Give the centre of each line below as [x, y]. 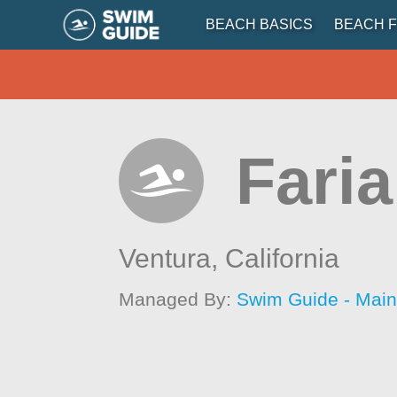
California [283, 258]
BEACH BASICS [259, 24]
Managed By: [178, 299]
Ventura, [172, 258]
